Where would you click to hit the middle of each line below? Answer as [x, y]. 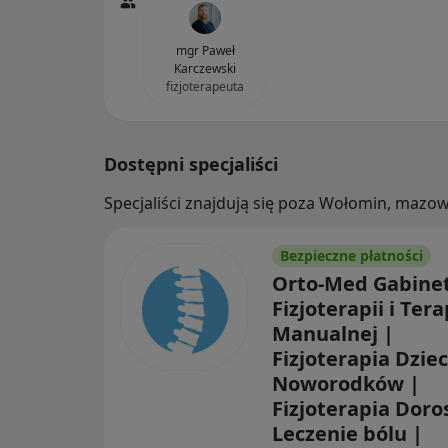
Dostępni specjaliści [191, 164]
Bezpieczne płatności [351, 255]
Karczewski [205, 68]
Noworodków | [346, 383]
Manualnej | [333, 333]
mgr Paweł [205, 50]
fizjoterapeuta [205, 86]
